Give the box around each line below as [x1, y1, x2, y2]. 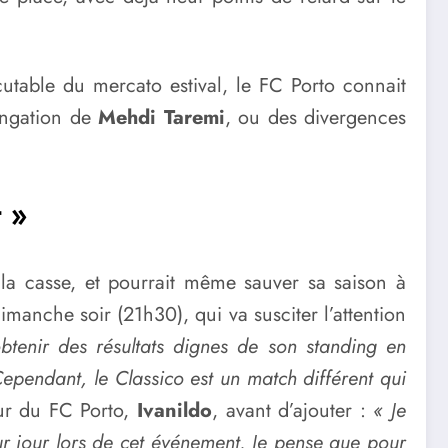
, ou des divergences [224, 103, 407, 133]
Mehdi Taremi [98, 103, 225, 133]
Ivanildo [136, 395, 212, 425]
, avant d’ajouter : [211, 395, 374, 425]
